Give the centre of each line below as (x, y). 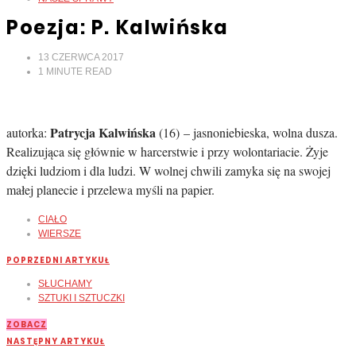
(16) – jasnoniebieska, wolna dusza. (247, 132)
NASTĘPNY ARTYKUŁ (56, 341)
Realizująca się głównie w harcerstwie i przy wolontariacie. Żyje (167, 151)
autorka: (28, 132)
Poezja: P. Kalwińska (118, 27)
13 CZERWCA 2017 (81, 57)
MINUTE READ (79, 71)
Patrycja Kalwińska (103, 132)
